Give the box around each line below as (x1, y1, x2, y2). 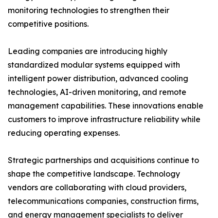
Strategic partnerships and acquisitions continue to (8, 155, 199, 165)
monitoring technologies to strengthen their (8, 5, 169, 16)
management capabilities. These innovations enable (8, 101, 203, 111)
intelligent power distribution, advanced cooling (8, 73, 188, 84)
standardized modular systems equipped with (8, 60, 180, 70)
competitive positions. (8, 19, 89, 29)
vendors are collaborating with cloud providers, (8, 182, 186, 193)
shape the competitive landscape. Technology (8, 169, 180, 179)
